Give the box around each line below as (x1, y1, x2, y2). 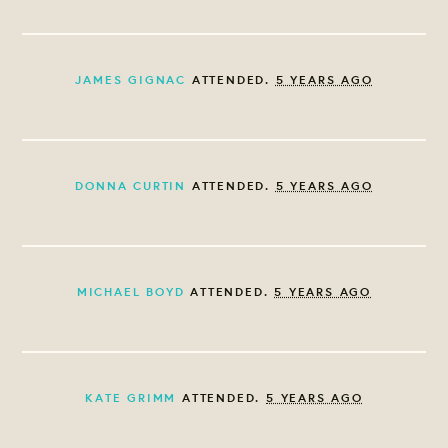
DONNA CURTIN (75, 177, 186, 195)
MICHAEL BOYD (76, 283, 185, 301)
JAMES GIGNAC (75, 71, 186, 89)
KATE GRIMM (85, 389, 177, 407)
